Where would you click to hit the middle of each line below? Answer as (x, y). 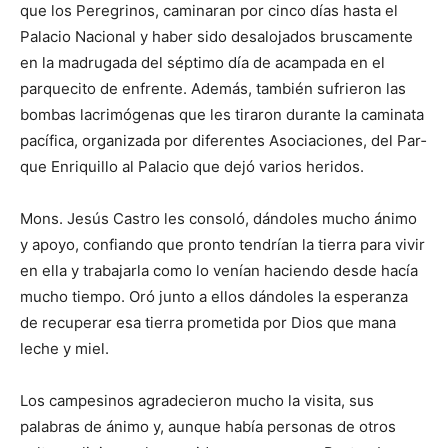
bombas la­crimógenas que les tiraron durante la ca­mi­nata (222, 115)
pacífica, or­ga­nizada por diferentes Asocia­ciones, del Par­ (223, 141)
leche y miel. (64, 349)
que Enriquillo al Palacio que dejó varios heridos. (192, 167)
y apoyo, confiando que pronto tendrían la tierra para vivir (222, 245)
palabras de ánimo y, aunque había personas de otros (208, 427)
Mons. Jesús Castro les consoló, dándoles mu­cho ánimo (218, 219)
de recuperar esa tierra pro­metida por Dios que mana (208, 323)
